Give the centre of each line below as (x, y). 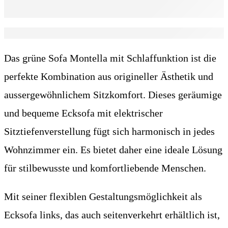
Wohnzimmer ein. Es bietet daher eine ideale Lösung (113, 149)
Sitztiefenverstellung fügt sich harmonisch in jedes (109, 131)
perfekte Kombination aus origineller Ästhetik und (109, 76)
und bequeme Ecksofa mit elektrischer (83, 113)
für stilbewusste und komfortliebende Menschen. (105, 168)
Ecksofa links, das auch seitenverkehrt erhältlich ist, (112, 215)
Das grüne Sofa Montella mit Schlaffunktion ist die (110, 58)
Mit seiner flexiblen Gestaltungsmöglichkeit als (103, 196)
